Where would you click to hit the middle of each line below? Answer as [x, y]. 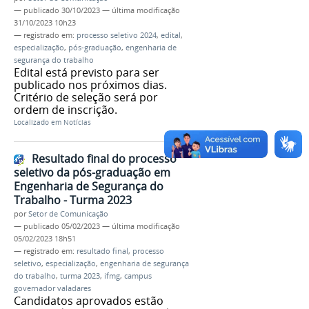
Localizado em [38, 122]
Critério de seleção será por [86, 97]
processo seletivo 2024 [117, 35]
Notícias [77, 122]
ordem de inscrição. [66, 109]
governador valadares [52, 289]
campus [138, 276]
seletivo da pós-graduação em [92, 173]
